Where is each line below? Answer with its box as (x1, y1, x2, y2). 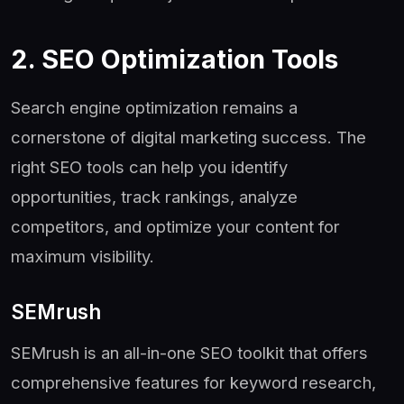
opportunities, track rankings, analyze (11, 186, 298, 207)
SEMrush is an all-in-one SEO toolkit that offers (11, 342, 368, 363)
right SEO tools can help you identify (11, 156, 288, 177)
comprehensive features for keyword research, (11, 372, 376, 392)
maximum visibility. (11, 245, 154, 266)
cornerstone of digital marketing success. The (11, 126, 366, 147)
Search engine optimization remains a (11, 96, 298, 117)
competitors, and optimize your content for (11, 216, 340, 236)
